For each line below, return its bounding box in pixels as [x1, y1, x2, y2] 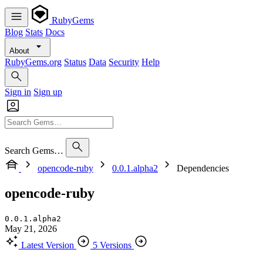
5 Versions [93, 240, 131, 250]
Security [109, 57, 139, 67]
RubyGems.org [5, 57, 62, 67]
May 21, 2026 [5, 223, 57, 234]
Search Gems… [5, 146, 63, 156]
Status [64, 57, 86, 67]
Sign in [5, 87, 31, 97]
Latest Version [21, 240, 74, 250]
